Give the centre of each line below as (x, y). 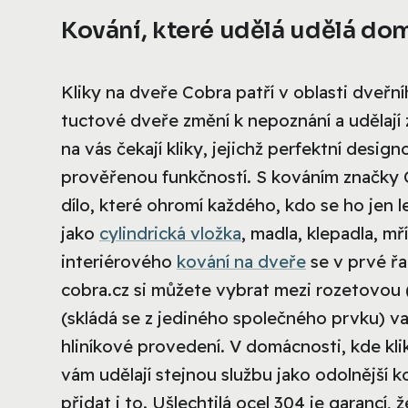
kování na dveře (241, 262)
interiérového (119, 262)
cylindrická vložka (170, 234)
